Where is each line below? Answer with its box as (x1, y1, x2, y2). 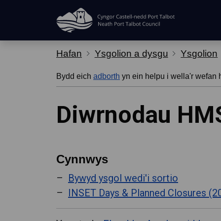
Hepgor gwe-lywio (7, 5, 71, 14)
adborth (93, 72, 120, 80)
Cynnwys (56, 152, 108, 166)
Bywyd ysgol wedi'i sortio (68, 172, 178, 184)
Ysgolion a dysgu (94, 48, 168, 59)
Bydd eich (56, 72, 93, 80)
